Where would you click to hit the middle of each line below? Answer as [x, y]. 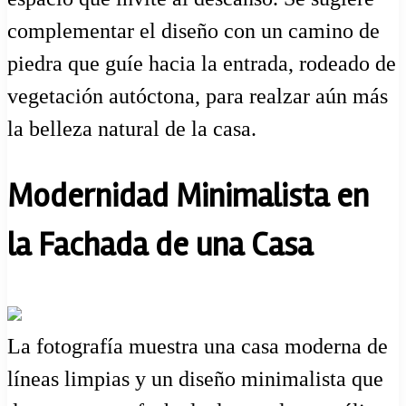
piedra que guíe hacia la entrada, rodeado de [202, 64]
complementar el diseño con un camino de [193, 31]
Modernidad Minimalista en [188, 197]
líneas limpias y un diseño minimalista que [195, 378]
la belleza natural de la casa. [132, 129]
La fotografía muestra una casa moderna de [198, 346]
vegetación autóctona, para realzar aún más [198, 97]
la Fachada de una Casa [160, 246]
